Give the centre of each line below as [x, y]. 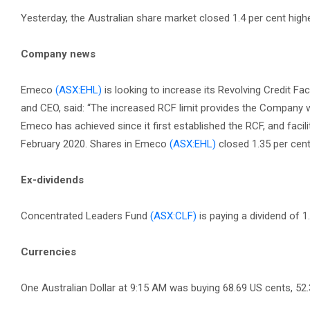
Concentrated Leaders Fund [85, 216]
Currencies [48, 252]
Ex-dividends [52, 180]
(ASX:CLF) [173, 216]
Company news [58, 54]
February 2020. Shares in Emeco [95, 144]
